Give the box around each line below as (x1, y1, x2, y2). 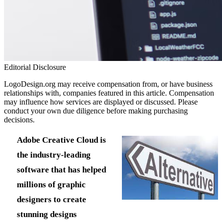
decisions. (4, 115, 35, 124)
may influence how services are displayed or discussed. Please (4, 97, 198, 106)
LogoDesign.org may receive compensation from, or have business (4, 79, 213, 88)
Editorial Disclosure (4, 62, 66, 71)
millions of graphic (16, 180, 86, 189)
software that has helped (16, 165, 106, 174)
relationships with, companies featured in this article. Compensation (4, 88, 214, 97)
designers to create (16, 195, 86, 204)
